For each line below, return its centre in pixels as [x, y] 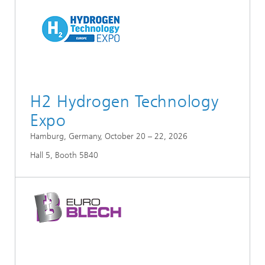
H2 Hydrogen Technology [125, 101]
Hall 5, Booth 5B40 [64, 155]
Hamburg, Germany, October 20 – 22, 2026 [109, 136]
